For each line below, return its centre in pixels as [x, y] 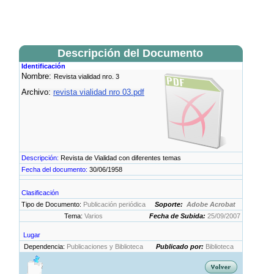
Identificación [43, 66]
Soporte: [170, 204]
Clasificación [40, 193]
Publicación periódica [114, 204]
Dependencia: [45, 246]
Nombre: [38, 76]
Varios [94, 216]
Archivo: [37, 92]
